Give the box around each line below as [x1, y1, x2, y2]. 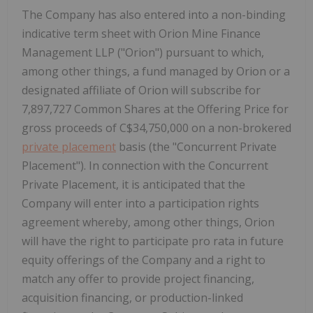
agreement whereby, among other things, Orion [22, 214, 275, 230]
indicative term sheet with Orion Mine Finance [22, 25, 261, 41]
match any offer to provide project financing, [22, 270, 254, 286]
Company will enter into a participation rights [22, 195, 259, 211]
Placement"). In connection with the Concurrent [22, 157, 268, 173]
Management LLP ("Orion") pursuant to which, [22, 44, 264, 60]
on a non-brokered [189, 119, 291, 136]
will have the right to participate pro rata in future [22, 233, 284, 249]
